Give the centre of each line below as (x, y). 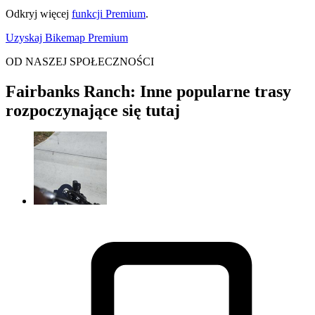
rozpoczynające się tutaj (93, 110)
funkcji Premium (109, 13)
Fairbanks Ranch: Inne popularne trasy (148, 91)
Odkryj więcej (39, 13)
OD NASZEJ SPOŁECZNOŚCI (80, 61)
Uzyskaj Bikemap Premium (67, 37)
